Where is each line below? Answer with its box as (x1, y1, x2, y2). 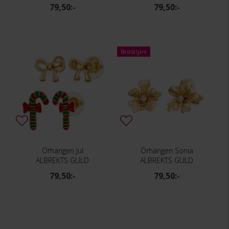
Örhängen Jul (41, 145, 83, 155)
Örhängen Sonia (140, 145, 193, 155)
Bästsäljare (121, 48, 147, 55)
